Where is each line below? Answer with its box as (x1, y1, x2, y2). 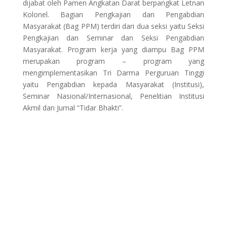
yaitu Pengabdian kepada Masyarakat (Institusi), (22, 80, 205, 89)
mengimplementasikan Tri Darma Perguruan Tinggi (22, 68, 205, 78)
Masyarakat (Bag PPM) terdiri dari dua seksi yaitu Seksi (22, 21, 205, 31)
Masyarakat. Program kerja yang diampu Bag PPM (22, 45, 205, 54)
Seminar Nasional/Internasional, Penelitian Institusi (22, 91, 205, 101)
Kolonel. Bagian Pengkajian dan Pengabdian (22, 10, 205, 19)
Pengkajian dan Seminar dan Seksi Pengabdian (22, 33, 205, 43)
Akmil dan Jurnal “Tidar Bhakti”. (22, 103, 125, 112)
